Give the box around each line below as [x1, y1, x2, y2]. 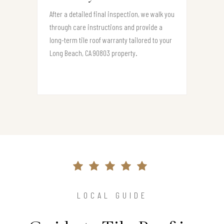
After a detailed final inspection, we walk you [49, 8, 174, 18]
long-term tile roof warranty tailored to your [49, 34, 172, 44]
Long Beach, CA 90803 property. [49, 47, 137, 57]
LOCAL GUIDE [76, 189, 147, 200]
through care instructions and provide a [49, 21, 162, 31]
